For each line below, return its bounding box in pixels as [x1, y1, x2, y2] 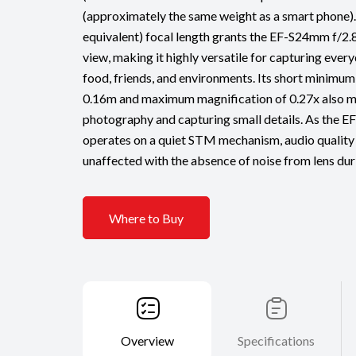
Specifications [238, 333, 315, 349]
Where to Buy [109, 210, 184, 226]
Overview [121, 333, 175, 349]
